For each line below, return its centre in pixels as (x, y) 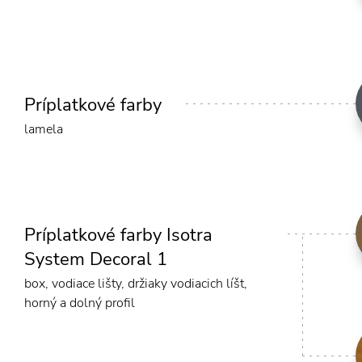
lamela (44, 130)
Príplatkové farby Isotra (118, 236)
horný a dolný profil (80, 303)
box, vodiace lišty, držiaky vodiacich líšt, (136, 284)
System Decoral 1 (96, 260)
